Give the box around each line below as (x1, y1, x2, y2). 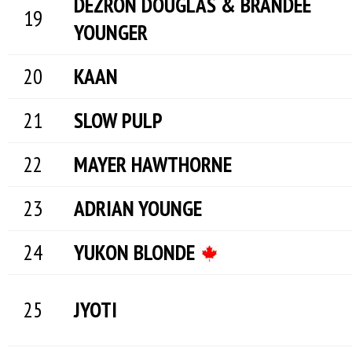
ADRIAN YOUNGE (74, 194, 202, 222)
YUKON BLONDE (74, 238, 200, 266)
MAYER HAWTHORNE (74, 150, 232, 178)
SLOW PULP (74, 106, 163, 134)
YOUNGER (74, 18, 148, 46)
